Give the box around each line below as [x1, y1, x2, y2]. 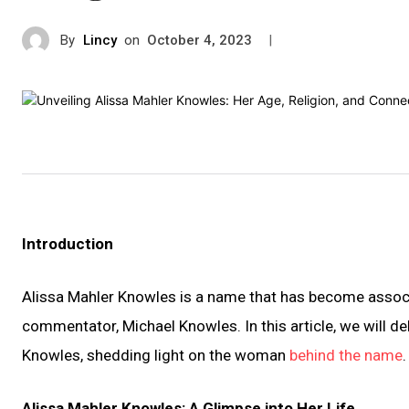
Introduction [22, 235, 113, 253]
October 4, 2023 [147, 32, 252, 49]
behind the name [289, 346, 403, 364]
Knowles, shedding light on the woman [22, 346, 289, 364]
